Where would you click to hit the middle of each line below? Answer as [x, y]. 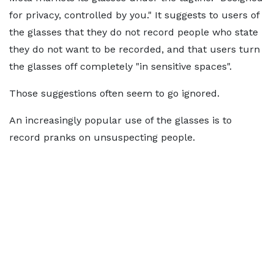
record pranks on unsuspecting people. [102, 138]
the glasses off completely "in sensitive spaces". [120, 67]
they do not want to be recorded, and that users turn [135, 50]
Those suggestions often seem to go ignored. [114, 94]
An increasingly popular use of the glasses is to [120, 120]
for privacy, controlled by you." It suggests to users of [134, 15]
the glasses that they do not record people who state [134, 32]
